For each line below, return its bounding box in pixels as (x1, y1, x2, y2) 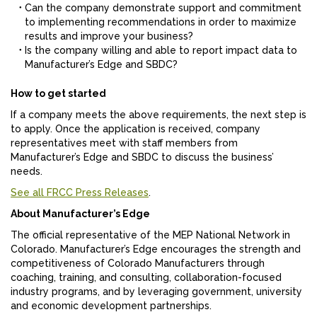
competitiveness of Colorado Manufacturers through (11, 258, 265, 270)
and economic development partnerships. (11, 300, 212, 312)
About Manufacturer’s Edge (11, 208, 150, 220)
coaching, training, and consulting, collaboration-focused (11, 272, 282, 284)
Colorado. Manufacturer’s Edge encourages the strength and (11, 243, 301, 255)
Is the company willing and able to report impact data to (25, 45, 297, 57)
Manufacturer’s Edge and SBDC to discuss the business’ (11, 151, 274, 163)
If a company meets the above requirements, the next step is (11, 109, 306, 121)
